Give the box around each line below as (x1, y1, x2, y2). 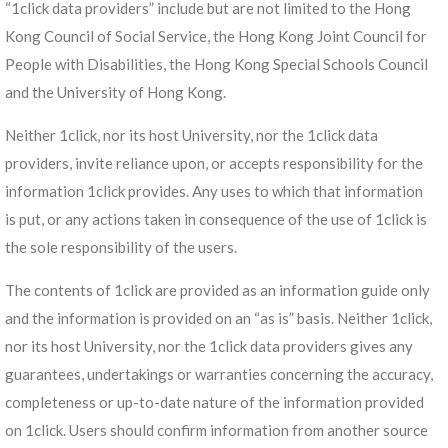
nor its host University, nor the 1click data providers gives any (5, 337, 413, 356)
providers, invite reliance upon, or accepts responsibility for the (5, 154, 423, 173)
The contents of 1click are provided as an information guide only (5, 281, 430, 300)
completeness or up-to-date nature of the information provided (5, 393, 424, 412)
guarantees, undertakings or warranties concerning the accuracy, (5, 365, 433, 384)
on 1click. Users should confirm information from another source (5, 421, 428, 440)
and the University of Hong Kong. (5, 83, 226, 102)
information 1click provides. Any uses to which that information (5, 182, 423, 201)
